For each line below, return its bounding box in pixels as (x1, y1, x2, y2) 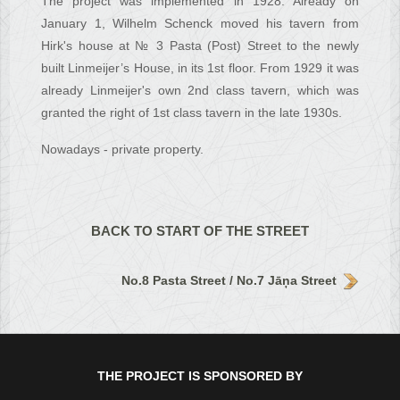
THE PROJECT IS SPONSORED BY (97, 369, 303, 384)
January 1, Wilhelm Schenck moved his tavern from (41, 16, 359, 31)
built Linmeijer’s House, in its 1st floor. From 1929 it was (41, 61, 359, 76)
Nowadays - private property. (41, 142, 204, 157)
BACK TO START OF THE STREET (91, 223, 309, 239)
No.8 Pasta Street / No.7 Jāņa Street (121, 273, 337, 288)
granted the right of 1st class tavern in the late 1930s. (41, 105, 343, 121)
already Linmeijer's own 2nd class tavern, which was (41, 83, 359, 98)
